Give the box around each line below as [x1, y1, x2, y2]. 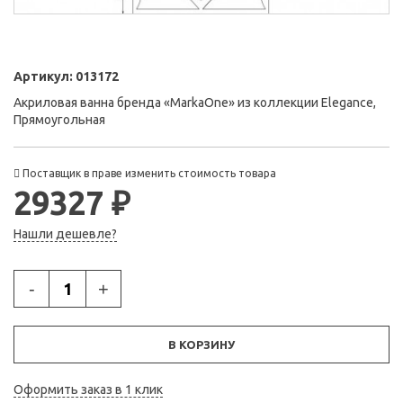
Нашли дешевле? [13, 227, 117, 242]
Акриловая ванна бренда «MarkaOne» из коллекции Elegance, [13, 95, 376, 111]
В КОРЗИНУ [168, 338, 235, 352]
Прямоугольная [13, 112, 105, 128]
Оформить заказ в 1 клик [13, 382, 163, 398]
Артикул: [13, 69, 76, 85]
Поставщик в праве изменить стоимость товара [20, 167, 276, 180]
